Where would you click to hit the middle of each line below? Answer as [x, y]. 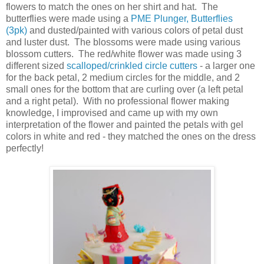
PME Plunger [159, 19]
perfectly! [25, 148]
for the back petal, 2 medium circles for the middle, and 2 [123, 78]
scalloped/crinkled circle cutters [132, 66]
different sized [36, 66]
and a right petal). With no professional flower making [118, 101]
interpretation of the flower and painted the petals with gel [125, 125]
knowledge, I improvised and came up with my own [112, 113]
